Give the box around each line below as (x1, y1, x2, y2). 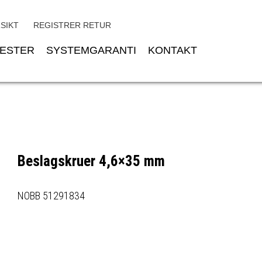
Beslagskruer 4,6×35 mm (17, 153, 165, 170)
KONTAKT (148, 44, 197, 56)
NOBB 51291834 (17, 189, 85, 202)
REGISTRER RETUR (33, 20, 112, 30)
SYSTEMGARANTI (46, 44, 136, 56)
